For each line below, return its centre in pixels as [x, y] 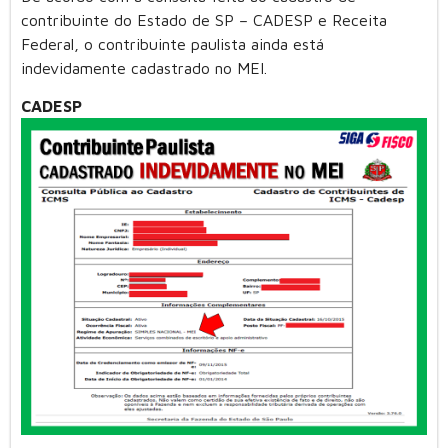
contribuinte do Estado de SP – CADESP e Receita [204, 19]
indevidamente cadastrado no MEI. [144, 67]
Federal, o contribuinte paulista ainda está [172, 43]
